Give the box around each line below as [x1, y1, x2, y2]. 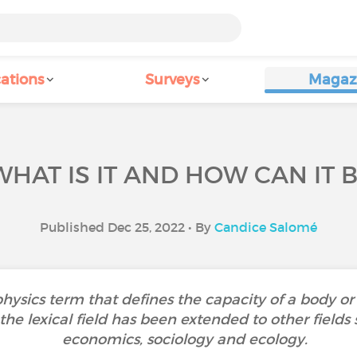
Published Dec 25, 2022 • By [40, 219, 214, 235]
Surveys [145, 71, 199, 88]
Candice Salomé [214, 219, 317, 235]
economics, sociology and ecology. [61, 331, 312, 348]
